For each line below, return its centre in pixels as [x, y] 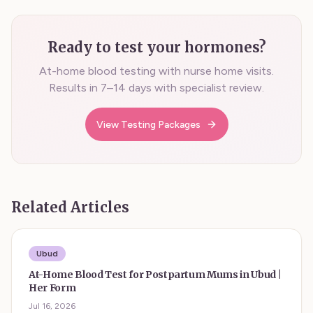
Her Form [52, 288]
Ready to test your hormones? [156, 47]
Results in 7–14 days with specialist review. [156, 88]
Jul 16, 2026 [52, 306]
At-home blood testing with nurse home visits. [156, 71]
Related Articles [70, 207]
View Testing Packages [148, 124]
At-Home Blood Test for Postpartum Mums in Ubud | [155, 275]
